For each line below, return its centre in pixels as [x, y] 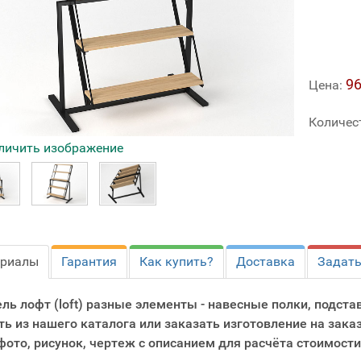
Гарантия [89, 261]
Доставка [266, 261]
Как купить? [176, 261]
